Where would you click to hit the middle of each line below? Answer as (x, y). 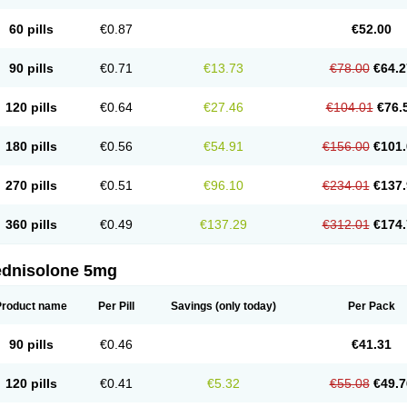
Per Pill (116, 306)
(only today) (244, 306)
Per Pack (371, 306)
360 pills (31, 224)
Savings (192, 306)
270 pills (31, 185)
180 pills (31, 146)
